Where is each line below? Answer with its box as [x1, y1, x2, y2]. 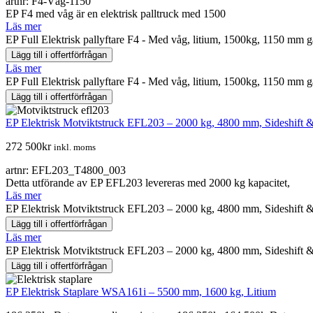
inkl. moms [54, 141, 96, 152]
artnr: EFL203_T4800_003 [6, 163, 126, 176]
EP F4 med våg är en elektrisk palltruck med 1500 [6, 7, 226, 20]
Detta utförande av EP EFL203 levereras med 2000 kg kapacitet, [6, 176, 290, 189]
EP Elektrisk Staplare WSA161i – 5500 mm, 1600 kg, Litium [6, 285, 276, 298]
